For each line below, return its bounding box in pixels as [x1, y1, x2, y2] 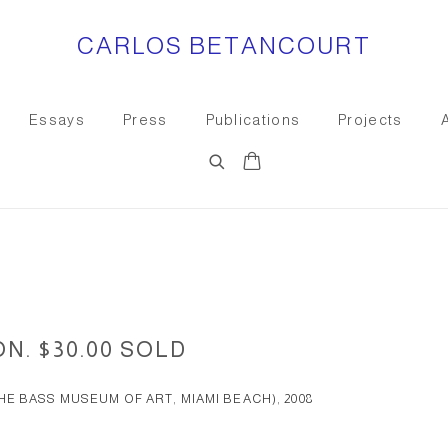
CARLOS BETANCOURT [76, 32, 372, 59]
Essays [29, 112, 85, 128]
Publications [205, 112, 301, 128]
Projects [338, 112, 403, 128]
